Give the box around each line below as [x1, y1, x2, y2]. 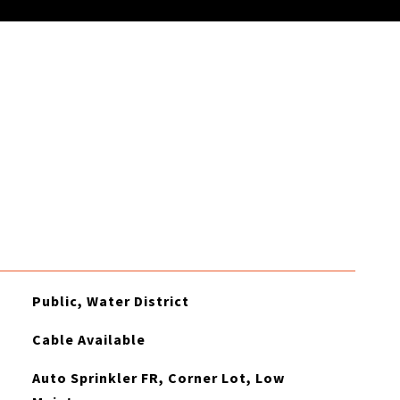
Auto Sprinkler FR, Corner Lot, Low [31, 369, 285, 387]
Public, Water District [31, 292, 189, 310]
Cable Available [31, 330, 146, 348]
